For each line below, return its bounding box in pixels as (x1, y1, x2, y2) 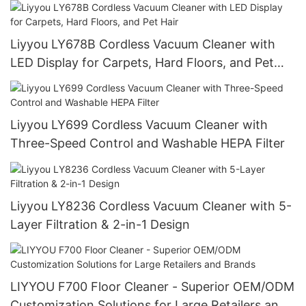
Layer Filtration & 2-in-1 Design (10, 217, 190, 232)
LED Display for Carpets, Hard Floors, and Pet (10, 55, 274, 70)
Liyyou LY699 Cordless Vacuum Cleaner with (10, 117, 268, 133)
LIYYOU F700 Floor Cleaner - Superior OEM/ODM (10, 279, 294, 294)
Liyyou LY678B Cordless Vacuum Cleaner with (10, 36, 275, 51)
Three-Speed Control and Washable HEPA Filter (10, 136, 285, 151)
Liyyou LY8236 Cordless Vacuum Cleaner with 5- (10, 198, 292, 213)
